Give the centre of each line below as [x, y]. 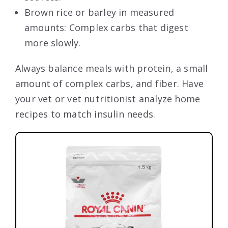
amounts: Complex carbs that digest [106, 27]
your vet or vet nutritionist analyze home [108, 98]
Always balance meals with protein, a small [112, 68]
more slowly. [53, 42]
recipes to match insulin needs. [85, 114]
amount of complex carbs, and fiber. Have [110, 83]
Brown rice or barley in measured [99, 12]
